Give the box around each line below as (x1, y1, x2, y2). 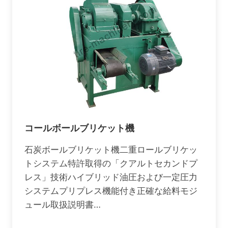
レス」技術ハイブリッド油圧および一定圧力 (24, 172, 197, 182)
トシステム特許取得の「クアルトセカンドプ (24, 158, 197, 168)
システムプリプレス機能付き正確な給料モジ (24, 186, 197, 196)
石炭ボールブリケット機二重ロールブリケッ (24, 145, 197, 155)
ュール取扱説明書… (24, 199, 101, 210)
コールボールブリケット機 (24, 123, 134, 133)
